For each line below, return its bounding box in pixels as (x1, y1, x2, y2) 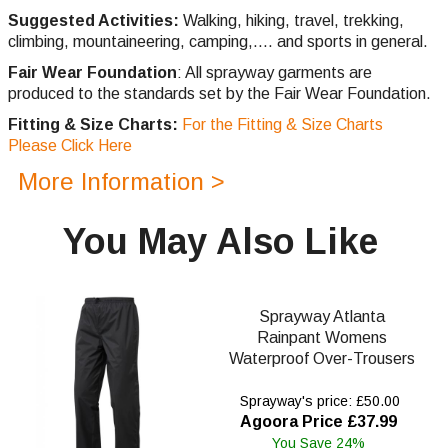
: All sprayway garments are (177, 64, 372, 82)
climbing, (8, 33, 73, 51)
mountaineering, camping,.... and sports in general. (73, 33, 428, 51)
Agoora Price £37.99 (239, 413, 397, 431)
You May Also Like (63, 221, 378, 263)
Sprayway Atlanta (258, 308, 385, 326)
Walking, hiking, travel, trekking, (179, 12, 404, 30)
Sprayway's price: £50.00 (236, 393, 400, 410)
